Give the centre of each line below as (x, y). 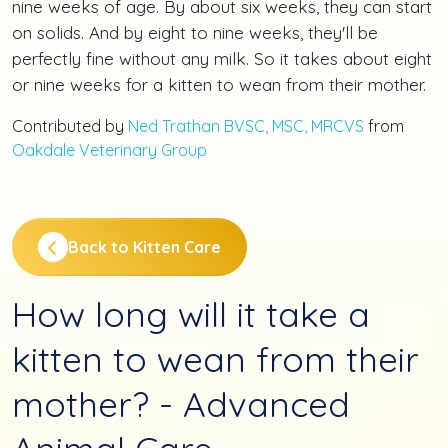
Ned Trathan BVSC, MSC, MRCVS (246, 125)
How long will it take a (191, 313)
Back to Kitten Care (144, 246)
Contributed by (70, 125)
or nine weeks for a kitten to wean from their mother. (219, 84)
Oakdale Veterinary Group (109, 149)
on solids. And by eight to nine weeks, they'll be (195, 32)
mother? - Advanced (181, 403)
